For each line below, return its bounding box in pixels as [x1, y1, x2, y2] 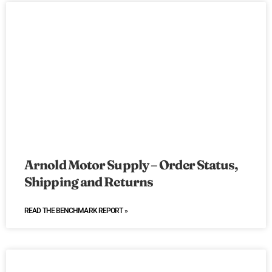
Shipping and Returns [24, 174, 154, 190]
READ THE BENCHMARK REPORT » [24, 206, 127, 216]
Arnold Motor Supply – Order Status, [24, 157, 239, 173]
